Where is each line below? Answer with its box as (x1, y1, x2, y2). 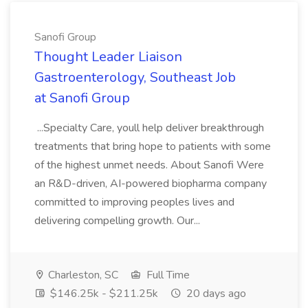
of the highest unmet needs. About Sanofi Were (34, 157, 264, 173)
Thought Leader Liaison (34, 47, 182, 66)
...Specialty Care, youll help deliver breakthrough (34, 120, 264, 135)
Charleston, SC (45, 267, 118, 283)
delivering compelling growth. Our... (34, 213, 203, 228)
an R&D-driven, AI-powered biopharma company (34, 176, 267, 191)
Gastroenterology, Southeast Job (34, 68, 236, 87)
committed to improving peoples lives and (34, 195, 234, 210)
